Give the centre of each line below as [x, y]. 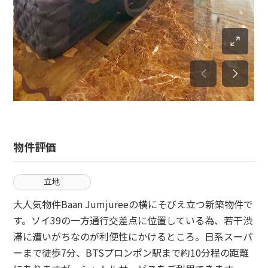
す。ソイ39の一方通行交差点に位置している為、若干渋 [133, 220]
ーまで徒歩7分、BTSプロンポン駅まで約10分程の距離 [131, 252]
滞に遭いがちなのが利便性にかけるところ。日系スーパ [133, 236]
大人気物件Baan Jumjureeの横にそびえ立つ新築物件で [133, 204]
